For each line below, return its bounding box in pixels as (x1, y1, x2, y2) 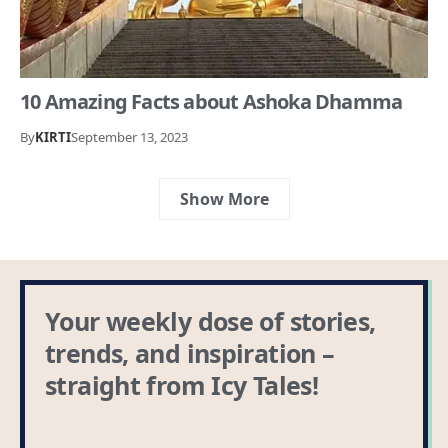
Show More (179, 187, 269, 210)
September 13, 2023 (71, 128, 188, 147)
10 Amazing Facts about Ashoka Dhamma (20, 88, 403, 116)
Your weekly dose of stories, (45, 303, 376, 338)
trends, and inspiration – (45, 335, 335, 370)
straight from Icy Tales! (45, 367, 318, 402)
